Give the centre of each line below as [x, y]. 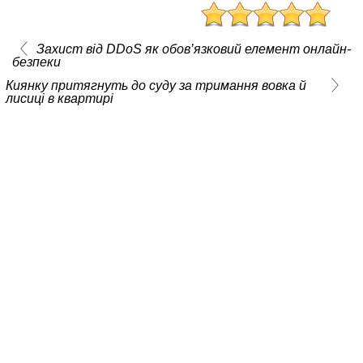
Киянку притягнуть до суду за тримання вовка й [156, 86]
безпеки [36, 62]
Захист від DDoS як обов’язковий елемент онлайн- [193, 49]
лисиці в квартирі [60, 99]
